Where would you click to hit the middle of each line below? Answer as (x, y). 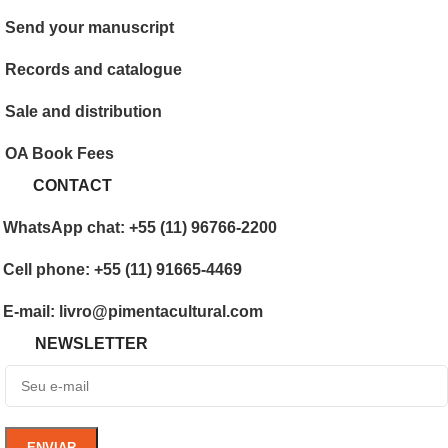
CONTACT (72, 185)
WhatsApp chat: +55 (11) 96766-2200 (139, 227)
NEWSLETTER (91, 343)
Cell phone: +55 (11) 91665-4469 (122, 269)
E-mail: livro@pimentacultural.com (132, 311)
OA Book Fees (59, 153)
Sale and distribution (83, 111)
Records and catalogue (93, 69)
